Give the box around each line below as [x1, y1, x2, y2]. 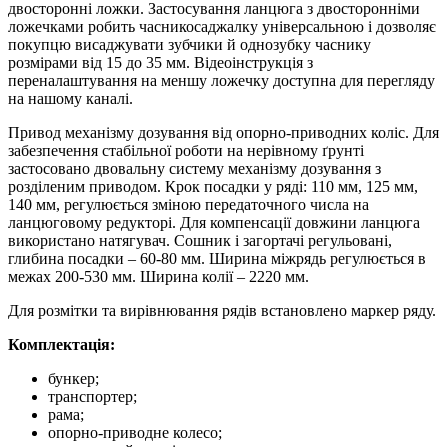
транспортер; [48, 387, 137, 405]
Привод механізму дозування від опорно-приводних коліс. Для [8, 123, 439, 141]
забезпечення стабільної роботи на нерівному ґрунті [8, 141, 364, 159]
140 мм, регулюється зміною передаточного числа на [8, 195, 369, 213]
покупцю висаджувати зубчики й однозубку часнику [8, 35, 371, 53]
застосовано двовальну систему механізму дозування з [8, 159, 381, 177]
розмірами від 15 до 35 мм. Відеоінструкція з [8, 53, 313, 71]
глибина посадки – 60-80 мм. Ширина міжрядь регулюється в [8, 249, 426, 267]
